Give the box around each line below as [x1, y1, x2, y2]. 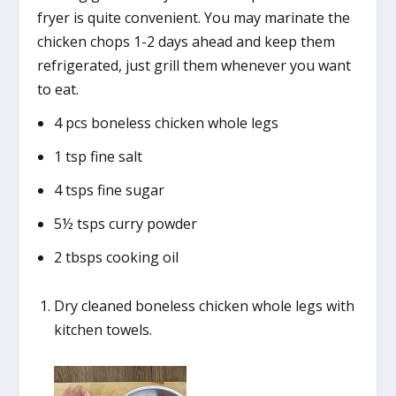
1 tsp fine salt [53, 146, 142, 166]
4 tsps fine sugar [53, 180, 164, 201]
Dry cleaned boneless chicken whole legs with [53, 295, 354, 316]
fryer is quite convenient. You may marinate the [37, 7, 351, 27]
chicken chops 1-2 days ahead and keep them [37, 31, 336, 51]
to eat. [37, 79, 80, 99]
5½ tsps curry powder [53, 214, 197, 234]
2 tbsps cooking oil [53, 247, 179, 268]
